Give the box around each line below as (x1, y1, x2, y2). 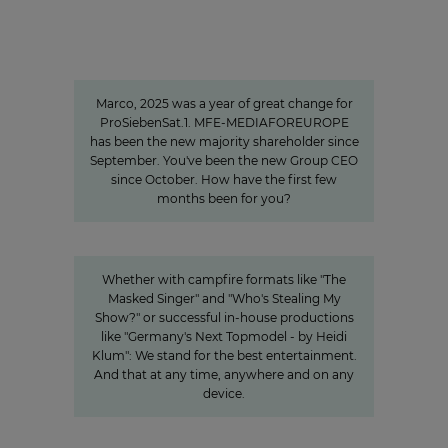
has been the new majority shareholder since (89, 134, 359, 149)
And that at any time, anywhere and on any (94, 367, 354, 382)
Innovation (192, 223, 256, 237)
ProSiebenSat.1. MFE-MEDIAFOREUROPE (99, 115, 349, 130)
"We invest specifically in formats (81, 44, 367, 61)
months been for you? (157, 191, 291, 206)
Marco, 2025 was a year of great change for (95, 96, 353, 111)
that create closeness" (126, 62, 322, 79)
